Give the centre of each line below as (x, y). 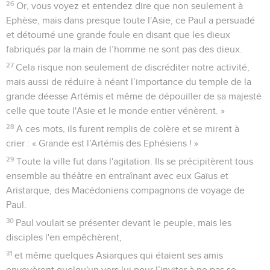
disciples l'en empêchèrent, (64, 237)
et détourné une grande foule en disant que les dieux (118, 35)
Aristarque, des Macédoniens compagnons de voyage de (125, 190)
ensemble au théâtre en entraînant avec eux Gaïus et (117, 176)
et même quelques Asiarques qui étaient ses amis (119, 255)
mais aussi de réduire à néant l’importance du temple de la (129, 82)
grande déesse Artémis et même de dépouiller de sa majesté (134, 96)
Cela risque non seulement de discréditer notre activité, (133, 67)
